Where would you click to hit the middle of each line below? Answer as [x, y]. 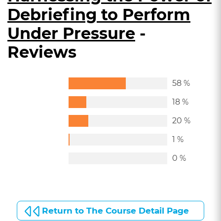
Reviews [42, 52]
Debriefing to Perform [99, 15]
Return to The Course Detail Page [115, 211]
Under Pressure [71, 33]
